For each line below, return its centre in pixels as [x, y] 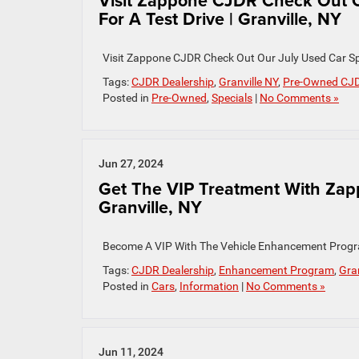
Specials [232, 98]
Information [209, 286]
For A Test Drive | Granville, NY [220, 19]
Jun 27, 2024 [131, 163]
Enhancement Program [276, 270]
